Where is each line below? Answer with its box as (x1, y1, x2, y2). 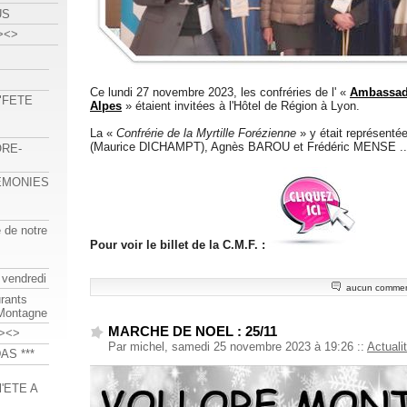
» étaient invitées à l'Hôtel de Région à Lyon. (122, 99, 360, 114)
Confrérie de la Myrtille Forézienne (116, 126, 296, 141)
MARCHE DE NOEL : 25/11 (108, 323, 277, 340)
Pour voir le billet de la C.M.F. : (90, 238, 265, 253)
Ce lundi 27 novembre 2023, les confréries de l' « (90, 85, 350, 100)
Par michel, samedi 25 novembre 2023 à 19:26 (108, 340, 357, 354)
